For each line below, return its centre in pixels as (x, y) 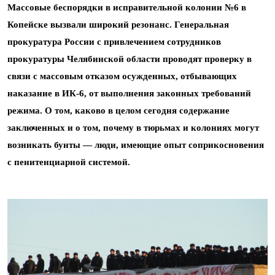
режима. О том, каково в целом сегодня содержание (118, 110)
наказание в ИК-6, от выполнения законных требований (129, 93)
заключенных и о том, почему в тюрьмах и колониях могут (133, 128)
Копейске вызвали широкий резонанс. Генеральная (118, 25)
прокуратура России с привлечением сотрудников (114, 42)
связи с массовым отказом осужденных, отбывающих (122, 76)
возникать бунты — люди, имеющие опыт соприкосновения (136, 145)
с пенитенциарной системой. (69, 162)
